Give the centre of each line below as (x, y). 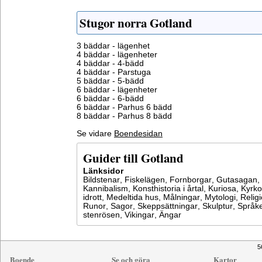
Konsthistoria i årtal (168, 189)
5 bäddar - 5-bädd (110, 81)
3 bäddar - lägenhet (113, 46)
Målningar (182, 197)
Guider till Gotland (133, 158)
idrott (92, 197)
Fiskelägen (145, 180)
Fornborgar (191, 180)
